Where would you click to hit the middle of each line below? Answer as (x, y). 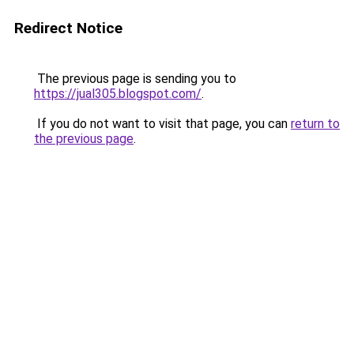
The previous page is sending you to (135, 79)
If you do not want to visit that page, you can (162, 124)
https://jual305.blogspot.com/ (118, 94)
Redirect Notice (68, 28)
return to (315, 124)
